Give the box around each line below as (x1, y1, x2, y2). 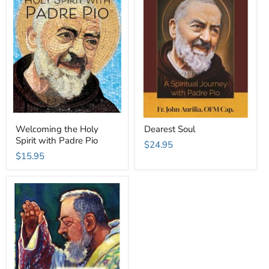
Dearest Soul (144, 123, 195, 136)
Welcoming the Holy (16, 123, 98, 136)
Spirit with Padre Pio (16, 134, 98, 147)
